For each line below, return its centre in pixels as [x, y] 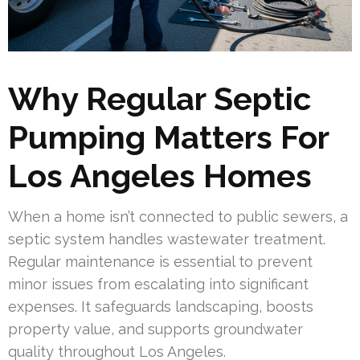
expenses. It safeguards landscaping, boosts [161, 306]
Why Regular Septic [160, 98]
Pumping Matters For [168, 137]
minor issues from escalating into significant [158, 284]
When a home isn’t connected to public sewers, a [178, 216]
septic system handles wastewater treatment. [167, 239]
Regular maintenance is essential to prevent [160, 261]
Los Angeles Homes [160, 175]
